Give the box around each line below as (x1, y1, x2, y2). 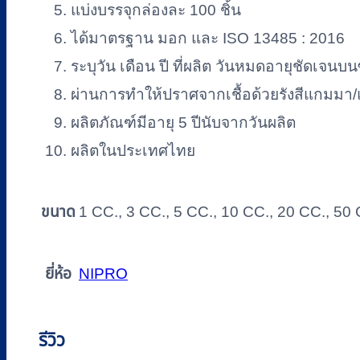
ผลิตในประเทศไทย (71, 141, 195, 159)
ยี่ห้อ (45, 265, 72, 283)
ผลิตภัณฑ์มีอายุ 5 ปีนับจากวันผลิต (71, 113, 296, 131)
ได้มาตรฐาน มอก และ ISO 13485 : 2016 (71, 29, 345, 47)
